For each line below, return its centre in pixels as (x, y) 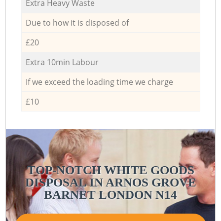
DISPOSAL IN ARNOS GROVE (110, 182)
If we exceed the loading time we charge (99, 82)
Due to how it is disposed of (77, 22)
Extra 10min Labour (62, 62)
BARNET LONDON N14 (110, 194)
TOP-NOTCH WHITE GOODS (110, 170)
